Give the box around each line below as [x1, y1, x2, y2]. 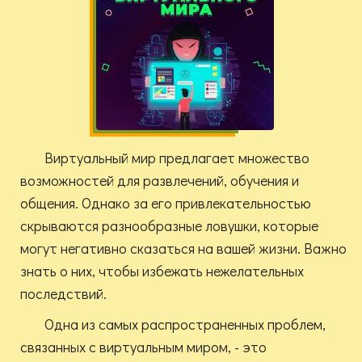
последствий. [20, 284, 107, 304]
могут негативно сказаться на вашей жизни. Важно [20, 238, 347, 259]
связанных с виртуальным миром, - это [20, 337, 267, 357]
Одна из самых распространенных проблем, [44, 314, 326, 335]
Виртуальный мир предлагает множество [44, 148, 309, 168]
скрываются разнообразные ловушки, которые [20, 216, 318, 236]
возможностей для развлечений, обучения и [20, 170, 299, 191]
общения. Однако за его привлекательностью [20, 193, 311, 213]
